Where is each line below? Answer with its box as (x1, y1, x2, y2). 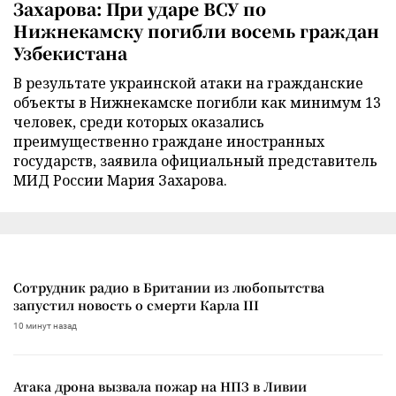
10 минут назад (13, 320, 77, 331)
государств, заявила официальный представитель (13, 150, 377, 171)
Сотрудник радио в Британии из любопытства (13, 278, 324, 296)
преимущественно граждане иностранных (13, 131, 324, 151)
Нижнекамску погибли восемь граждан (13, 18, 379, 42)
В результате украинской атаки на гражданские (13, 72, 363, 93)
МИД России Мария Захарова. (13, 170, 227, 190)
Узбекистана (13, 40, 127, 65)
